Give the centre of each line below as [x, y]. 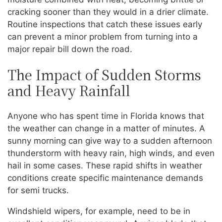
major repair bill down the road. [70, 49]
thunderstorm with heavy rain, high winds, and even [111, 153]
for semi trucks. [38, 190]
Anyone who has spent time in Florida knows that [106, 116]
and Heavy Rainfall [69, 91]
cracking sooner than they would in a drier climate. [108, 12]
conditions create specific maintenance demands [105, 178]
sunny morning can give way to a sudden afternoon [110, 140]
